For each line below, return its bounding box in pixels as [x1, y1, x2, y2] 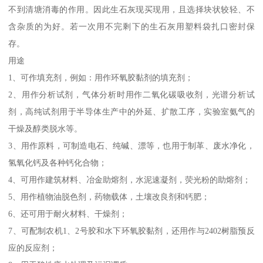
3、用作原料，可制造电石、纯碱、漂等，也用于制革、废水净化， [8, 141, 255, 151]
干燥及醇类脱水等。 [8, 124, 83, 134]
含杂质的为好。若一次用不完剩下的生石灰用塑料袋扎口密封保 [8, 22, 255, 32]
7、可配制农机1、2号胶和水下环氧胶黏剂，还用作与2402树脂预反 [8, 226, 255, 236]
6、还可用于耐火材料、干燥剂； [8, 209, 128, 219]
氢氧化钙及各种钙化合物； [8, 158, 107, 168]
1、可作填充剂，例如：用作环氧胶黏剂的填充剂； [8, 73, 194, 83]
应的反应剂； [8, 243, 58, 253]
